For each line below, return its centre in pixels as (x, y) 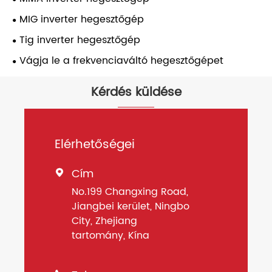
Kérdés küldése (136, 93)
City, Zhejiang (104, 221)
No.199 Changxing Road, (130, 192)
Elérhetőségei (95, 145)
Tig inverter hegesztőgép (80, 40)
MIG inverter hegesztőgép (82, 20)
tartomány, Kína (110, 236)
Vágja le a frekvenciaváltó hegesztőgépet (121, 61)
